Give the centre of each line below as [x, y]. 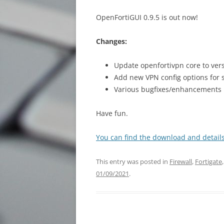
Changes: [111, 41]
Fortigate [208, 161]
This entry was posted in [133, 161]
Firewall [181, 161]
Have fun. [112, 113]
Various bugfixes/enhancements [168, 89]
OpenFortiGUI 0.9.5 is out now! [147, 17]
